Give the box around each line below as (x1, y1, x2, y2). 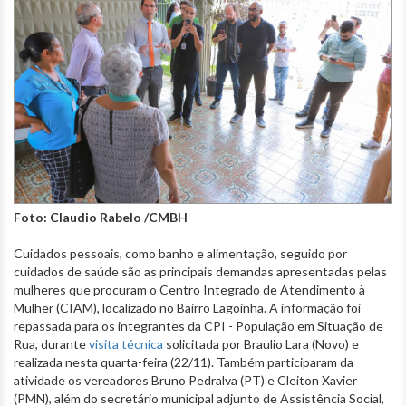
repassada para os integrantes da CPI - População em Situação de (14, 317, 383, 333)
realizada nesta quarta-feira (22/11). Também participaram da (14, 353, 353, 370)
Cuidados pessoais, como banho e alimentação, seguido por (14, 245, 347, 261)
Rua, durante (14, 335, 89, 352)
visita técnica (89, 335, 163, 352)
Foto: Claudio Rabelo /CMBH (14, 208, 188, 225)
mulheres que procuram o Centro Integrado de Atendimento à (14, 281, 365, 297)
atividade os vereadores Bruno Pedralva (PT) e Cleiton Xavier (14, 372, 357, 388)
